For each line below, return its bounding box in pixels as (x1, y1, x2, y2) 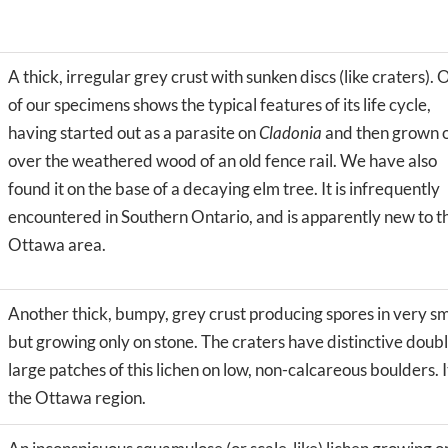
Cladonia (259, 121, 322, 143)
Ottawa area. (8, 233, 106, 255)
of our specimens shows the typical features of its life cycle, (8, 93, 431, 115)
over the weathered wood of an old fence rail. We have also (8, 149, 437, 171)
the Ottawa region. (8, 386, 146, 408)
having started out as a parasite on (8, 121, 259, 143)
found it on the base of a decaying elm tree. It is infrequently (8, 177, 440, 199)
